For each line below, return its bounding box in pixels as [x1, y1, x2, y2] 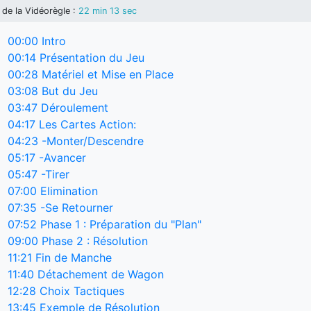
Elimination [37, 183, 98, 198]
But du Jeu [38, 83, 98, 98]
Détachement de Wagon [34, 267, 164, 281]
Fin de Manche [32, 250, 112, 264]
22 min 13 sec [78, 5, 137, 16]
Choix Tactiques [36, 283, 124, 298]
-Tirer [37, 167, 69, 181]
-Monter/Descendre [38, 133, 144, 148]
